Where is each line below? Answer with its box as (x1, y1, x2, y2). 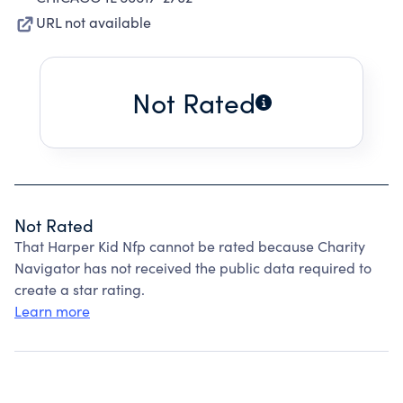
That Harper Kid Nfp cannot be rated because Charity (14, 237, 365, 255)
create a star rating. (14, 280, 145, 299)
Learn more (14, 301, 90, 320)
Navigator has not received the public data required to (14, 258, 372, 277)
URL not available (36, 13, 151, 31)
